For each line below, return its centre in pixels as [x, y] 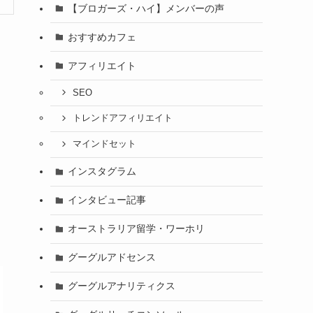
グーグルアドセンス [111, 257]
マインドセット [104, 144]
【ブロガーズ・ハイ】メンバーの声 [146, 8]
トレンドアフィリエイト [122, 118]
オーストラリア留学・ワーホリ [136, 229]
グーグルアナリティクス [121, 286]
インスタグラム [102, 172]
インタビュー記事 [107, 200]
